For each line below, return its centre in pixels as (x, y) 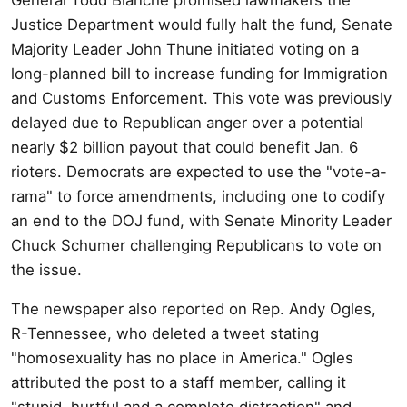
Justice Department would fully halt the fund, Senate (202, 24)
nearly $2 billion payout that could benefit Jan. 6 (184, 147)
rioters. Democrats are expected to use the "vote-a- (199, 171)
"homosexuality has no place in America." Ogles (182, 357)
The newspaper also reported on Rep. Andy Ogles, (194, 308)
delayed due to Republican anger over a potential (187, 122)
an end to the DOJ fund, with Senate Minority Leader (201, 220)
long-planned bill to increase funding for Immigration (199, 73)
